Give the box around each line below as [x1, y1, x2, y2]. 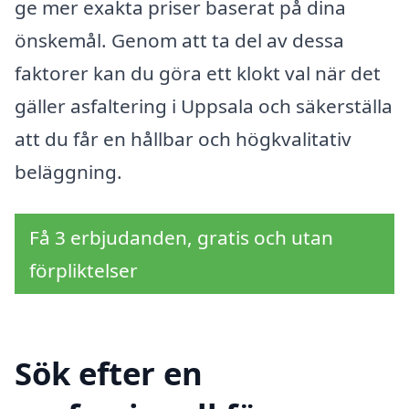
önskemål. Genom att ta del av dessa [15, 26, 344, 53]
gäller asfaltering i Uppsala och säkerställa [15, 92, 393, 119]
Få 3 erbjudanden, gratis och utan [29, 224, 333, 250]
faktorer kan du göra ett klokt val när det [15, 59, 381, 86]
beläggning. [15, 158, 122, 184]
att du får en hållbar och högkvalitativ [15, 125, 351, 152]
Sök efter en [15, 351, 203, 395]
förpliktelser [29, 257, 138, 283]
